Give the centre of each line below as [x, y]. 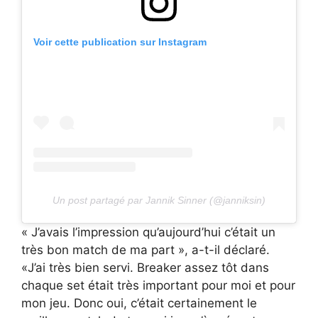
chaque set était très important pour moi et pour [158, 285]
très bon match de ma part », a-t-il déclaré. [146, 250]
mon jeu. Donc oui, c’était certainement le [139, 303]
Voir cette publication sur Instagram [120, 42]
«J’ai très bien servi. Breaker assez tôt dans [145, 267]
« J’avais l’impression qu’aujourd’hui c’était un [148, 232]
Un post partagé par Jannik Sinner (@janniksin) [159, 200]
